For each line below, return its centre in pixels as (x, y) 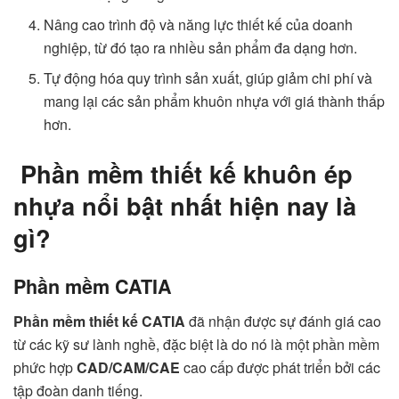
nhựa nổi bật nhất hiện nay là (185, 205)
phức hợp (43, 367)
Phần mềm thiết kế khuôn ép (183, 173)
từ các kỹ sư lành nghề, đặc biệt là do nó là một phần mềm (196, 344)
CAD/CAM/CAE (126, 367)
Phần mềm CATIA (93, 287)
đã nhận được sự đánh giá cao (283, 321)
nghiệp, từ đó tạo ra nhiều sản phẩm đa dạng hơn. (201, 47)
